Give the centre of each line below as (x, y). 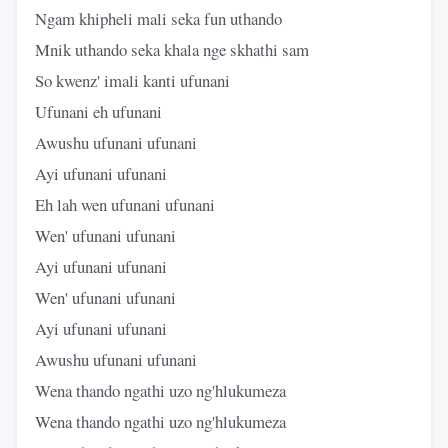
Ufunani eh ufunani (98, 111)
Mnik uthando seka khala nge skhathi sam (172, 49)
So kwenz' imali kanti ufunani (132, 80)
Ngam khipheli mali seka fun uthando (158, 18)
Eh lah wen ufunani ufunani (125, 204)
